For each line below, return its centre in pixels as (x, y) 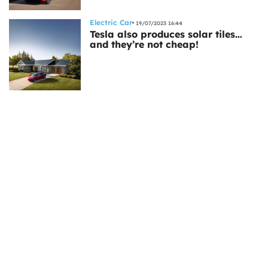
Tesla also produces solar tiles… (166, 34)
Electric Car (111, 23)
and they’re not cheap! (144, 45)
